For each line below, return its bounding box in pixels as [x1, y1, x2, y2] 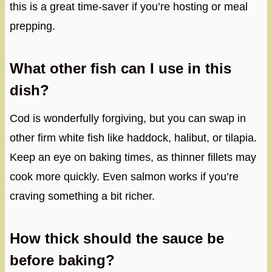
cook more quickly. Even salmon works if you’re [9, 171, 239, 183]
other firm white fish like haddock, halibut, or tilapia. [9, 132, 257, 144]
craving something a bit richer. [9, 190, 155, 203]
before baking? [9, 252, 115, 269]
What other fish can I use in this [9, 60, 231, 77]
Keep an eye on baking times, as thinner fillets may [9, 151, 256, 164]
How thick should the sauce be [9, 230, 224, 247]
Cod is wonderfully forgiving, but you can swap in [9, 112, 246, 125]
